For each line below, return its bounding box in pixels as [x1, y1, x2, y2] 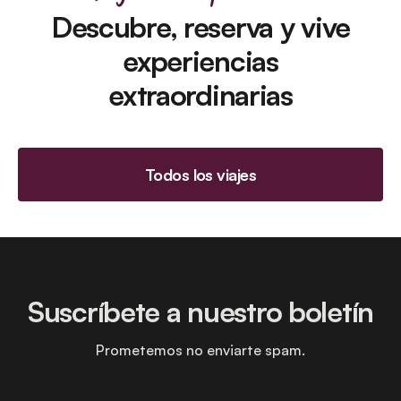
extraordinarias [108, 77, 293, 113]
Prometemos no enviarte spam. [96, 341, 305, 359]
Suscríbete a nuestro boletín [27, 294, 374, 329]
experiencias [123, 43, 278, 79]
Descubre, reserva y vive [50, 9, 351, 45]
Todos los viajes [144, 165, 257, 184]
